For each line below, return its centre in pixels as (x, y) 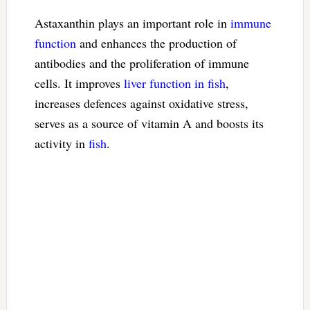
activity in (61, 143)
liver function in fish (174, 83)
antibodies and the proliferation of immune (142, 63)
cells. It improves (79, 83)
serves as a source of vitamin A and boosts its (149, 123)
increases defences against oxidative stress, (141, 103)
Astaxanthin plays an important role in (132, 22)
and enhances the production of (156, 43)
